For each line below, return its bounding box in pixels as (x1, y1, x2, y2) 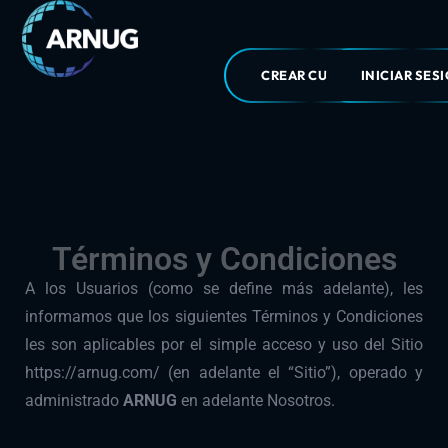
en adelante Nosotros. (181, 391, 335, 411)
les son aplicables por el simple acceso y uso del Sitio (25, 335, 423, 355)
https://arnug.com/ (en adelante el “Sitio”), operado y (25, 363, 423, 383)
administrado (25, 391, 123, 411)
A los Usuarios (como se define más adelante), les (25, 279, 423, 299)
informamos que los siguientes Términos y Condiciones (25, 307, 423, 327)
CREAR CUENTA (261, 67, 363, 84)
